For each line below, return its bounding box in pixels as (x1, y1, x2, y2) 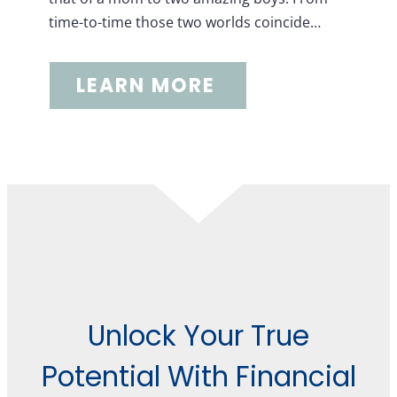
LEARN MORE (76, 72, 215, 99)
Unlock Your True (88, 316, 309, 355)
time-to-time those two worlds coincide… (49, 12, 321, 32)
